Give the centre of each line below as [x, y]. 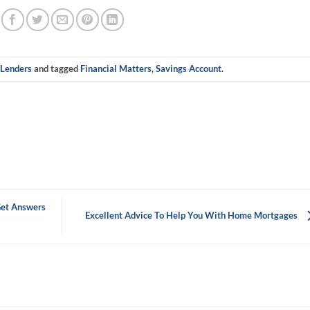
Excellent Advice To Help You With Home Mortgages [192, 216]
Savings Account [189, 69]
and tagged [56, 69]
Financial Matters [116, 69]
